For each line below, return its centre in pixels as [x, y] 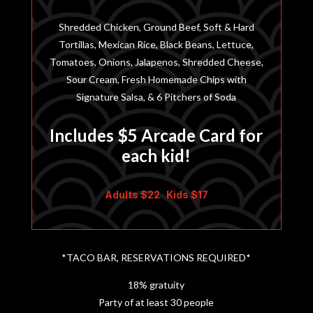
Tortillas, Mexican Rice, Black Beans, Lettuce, [156, 44]
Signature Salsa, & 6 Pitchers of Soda [156, 96]
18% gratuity [156, 284]
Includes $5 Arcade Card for [156, 135]
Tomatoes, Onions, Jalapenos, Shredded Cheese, [156, 61]
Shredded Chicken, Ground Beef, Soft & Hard [156, 27]
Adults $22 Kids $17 [156, 194]
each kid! [156, 155]
